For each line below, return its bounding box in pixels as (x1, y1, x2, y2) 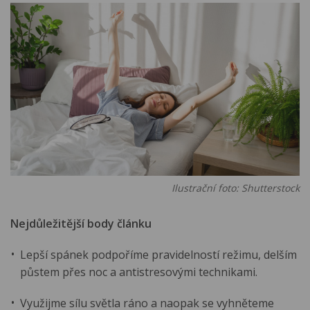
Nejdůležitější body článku (10, 215, 152, 231)
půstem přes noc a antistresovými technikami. (20, 264, 258, 280)
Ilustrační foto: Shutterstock (172, 181, 300, 194)
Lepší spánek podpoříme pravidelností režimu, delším (20, 247, 298, 263)
